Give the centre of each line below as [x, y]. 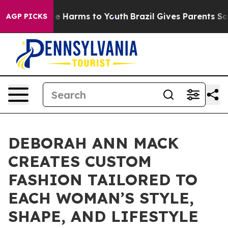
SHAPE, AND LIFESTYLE [103, 216]
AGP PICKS [27, 16]
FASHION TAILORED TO [103, 180]
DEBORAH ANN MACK [93, 143]
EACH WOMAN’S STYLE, [101, 198]
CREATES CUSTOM [80, 161]
